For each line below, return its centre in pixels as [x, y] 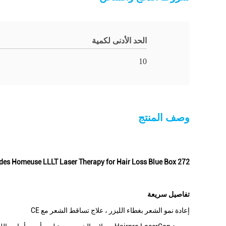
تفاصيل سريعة [168, 194]
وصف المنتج [164, 118]
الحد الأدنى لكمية [119, 41]
